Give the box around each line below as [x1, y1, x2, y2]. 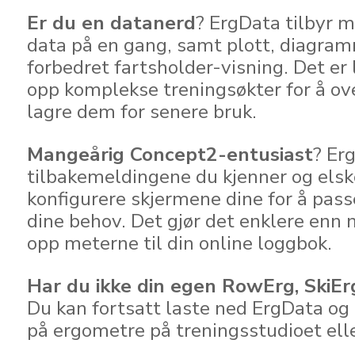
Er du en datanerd [27, 10, 196, 36]
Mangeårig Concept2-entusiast [27, 141, 313, 168]
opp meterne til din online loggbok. [27, 230, 332, 257]
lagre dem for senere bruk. [27, 98, 257, 125]
